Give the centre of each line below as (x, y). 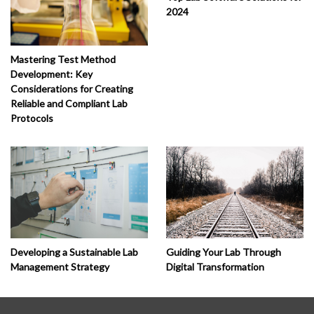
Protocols (32, 118)
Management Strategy (60, 267)
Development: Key (52, 74)
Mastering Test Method (63, 60)
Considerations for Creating (72, 89)
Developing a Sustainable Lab (74, 252)
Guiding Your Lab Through (223, 252)
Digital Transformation (215, 267)
